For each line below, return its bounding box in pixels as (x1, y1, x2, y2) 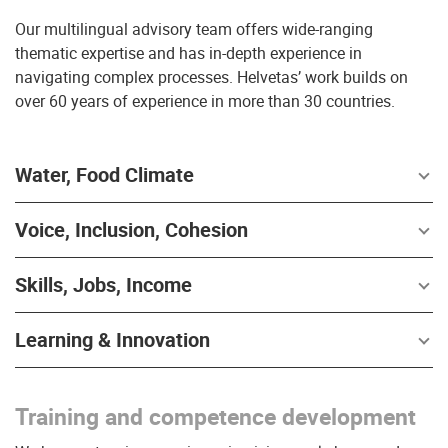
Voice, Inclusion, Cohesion (15, 216, 248, 243)
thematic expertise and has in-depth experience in (15, 42, 362, 64)
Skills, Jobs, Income (15, 271, 192, 298)
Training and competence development (15, 401, 416, 432)
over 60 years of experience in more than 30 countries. (15, 90, 395, 112)
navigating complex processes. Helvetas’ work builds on (15, 66, 408, 88)
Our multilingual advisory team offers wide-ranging (15, 18, 373, 40)
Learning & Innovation (15, 326, 210, 353)
